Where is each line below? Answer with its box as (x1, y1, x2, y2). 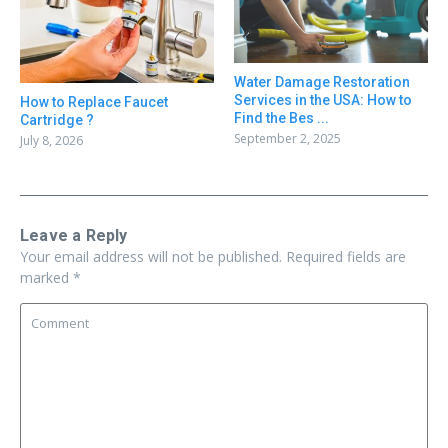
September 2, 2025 (234, 129, 341, 147)
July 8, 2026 (20, 132, 83, 150)
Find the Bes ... (234, 109, 329, 126)
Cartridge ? (20, 112, 94, 129)
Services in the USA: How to (234, 91, 412, 108)
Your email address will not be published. (20, 247, 282, 267)
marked (20, 268, 73, 288)
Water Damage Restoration (234, 73, 410, 90)
